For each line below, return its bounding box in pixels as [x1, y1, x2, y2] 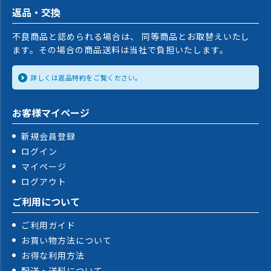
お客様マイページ [12, 105, 90, 120]
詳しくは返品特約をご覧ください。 [30, 73, 142, 83]
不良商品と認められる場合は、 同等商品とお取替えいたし [12, 30, 250, 43]
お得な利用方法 [21, 249, 85, 262]
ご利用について [12, 194, 80, 209]
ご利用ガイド [21, 219, 76, 232]
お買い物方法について [21, 234, 112, 247]
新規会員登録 [21, 130, 76, 143]
